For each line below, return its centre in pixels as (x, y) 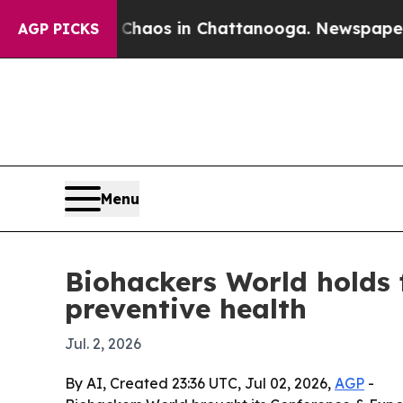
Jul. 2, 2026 (103, 344)
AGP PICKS (58, 29)
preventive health (186, 309)
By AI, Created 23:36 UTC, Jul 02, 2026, (200, 384)
